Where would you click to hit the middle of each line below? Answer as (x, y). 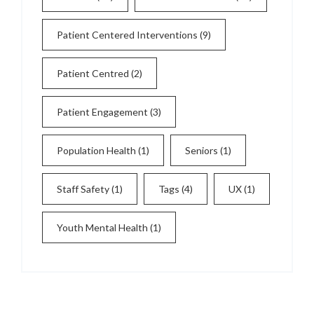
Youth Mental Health (102, 228)
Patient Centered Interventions (127, 35)
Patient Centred (93, 74)
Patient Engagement (102, 112)
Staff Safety (83, 189)
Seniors (202, 151)
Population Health (96, 151)
